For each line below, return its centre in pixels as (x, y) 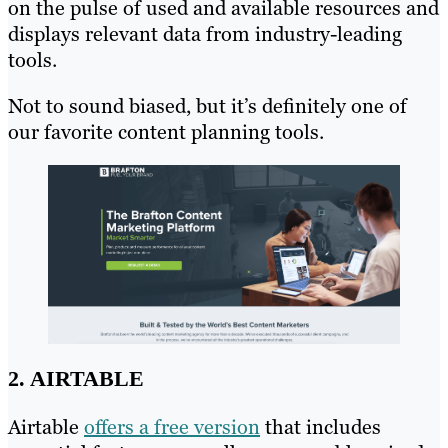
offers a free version (172, 427)
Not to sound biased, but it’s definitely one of (207, 105)
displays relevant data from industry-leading (205, 33)
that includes (320, 427)
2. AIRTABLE (76, 379)
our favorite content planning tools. (166, 131)
